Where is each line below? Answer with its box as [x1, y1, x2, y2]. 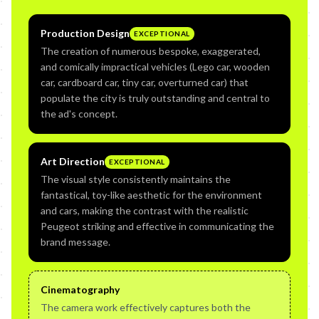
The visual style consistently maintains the [41, 173, 231, 185]
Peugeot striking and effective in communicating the [41, 220, 274, 232]
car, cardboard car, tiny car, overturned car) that [41, 76, 249, 88]
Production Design [41, 27, 130, 39]
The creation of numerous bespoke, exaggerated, [41, 45, 261, 57]
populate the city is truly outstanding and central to [41, 92, 270, 104]
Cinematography [41, 283, 120, 296]
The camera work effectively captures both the [41, 301, 251, 313]
